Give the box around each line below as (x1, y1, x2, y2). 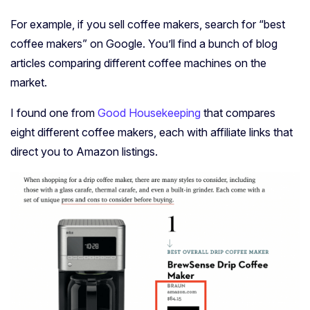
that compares (201, 105, 275, 120)
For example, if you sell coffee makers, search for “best (10, 17, 285, 31)
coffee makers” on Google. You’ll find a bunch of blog (10, 36, 277, 51)
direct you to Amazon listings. (10, 144, 161, 158)
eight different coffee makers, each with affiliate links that (10, 125, 293, 139)
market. (10, 75, 50, 89)
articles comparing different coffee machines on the (10, 55, 266, 70)
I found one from (10, 105, 98, 120)
